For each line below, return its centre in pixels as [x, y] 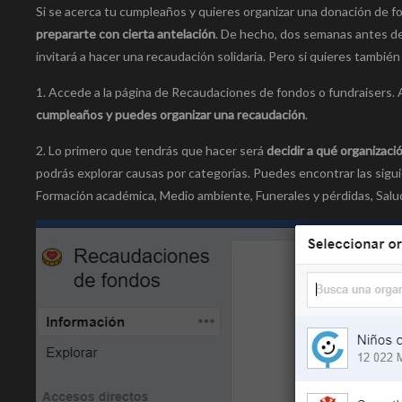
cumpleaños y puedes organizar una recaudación [170, 115]
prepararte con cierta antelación [126, 34]
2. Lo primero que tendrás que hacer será [151, 151]
